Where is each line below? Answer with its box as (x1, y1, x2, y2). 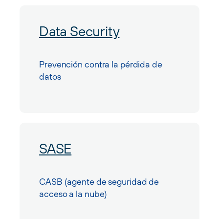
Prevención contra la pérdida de (39, 60, 162, 70)
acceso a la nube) (39, 189, 108, 200)
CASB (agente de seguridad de (39, 177, 159, 188)
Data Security (39, 23, 120, 41)
